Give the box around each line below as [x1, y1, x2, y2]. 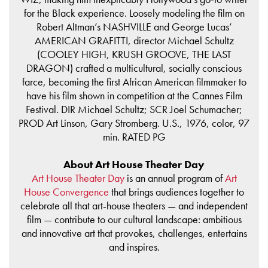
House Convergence [24, 184, 109, 199]
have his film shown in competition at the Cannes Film [26, 88, 242, 102]
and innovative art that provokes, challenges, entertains [21, 226, 247, 240]
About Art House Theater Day [63, 157, 205, 171]
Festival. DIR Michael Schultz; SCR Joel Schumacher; [26, 102, 242, 116]
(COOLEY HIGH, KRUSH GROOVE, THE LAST [36, 47, 232, 61]
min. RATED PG [102, 129, 166, 144]
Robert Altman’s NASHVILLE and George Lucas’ [36, 19, 232, 33]
